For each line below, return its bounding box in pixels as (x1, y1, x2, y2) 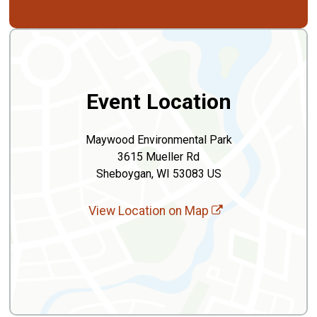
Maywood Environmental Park (85, 133, 232, 147)
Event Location (86, 89, 231, 115)
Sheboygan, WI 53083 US (96, 167, 221, 181)
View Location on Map (88, 204, 212, 219)
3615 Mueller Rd (117, 150, 200, 164)
